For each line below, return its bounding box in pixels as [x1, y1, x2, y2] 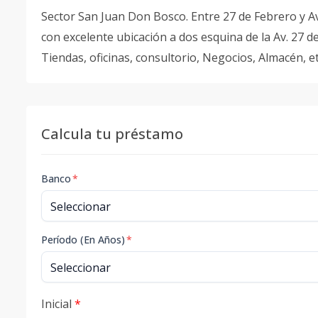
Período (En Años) [41, 233, 125, 246]
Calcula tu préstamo [41, 124, 183, 143]
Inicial [41, 296, 75, 312]
